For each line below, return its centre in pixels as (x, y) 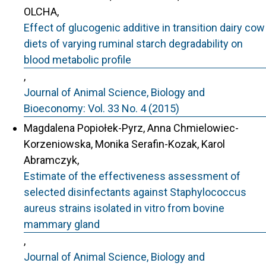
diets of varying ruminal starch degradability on (133, 44)
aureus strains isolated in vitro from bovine (124, 208)
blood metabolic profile (77, 60)
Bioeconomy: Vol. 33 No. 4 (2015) (102, 108)
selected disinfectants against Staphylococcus (135, 192)
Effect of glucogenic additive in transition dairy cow (144, 28)
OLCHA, (41, 12)
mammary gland (62, 224)
